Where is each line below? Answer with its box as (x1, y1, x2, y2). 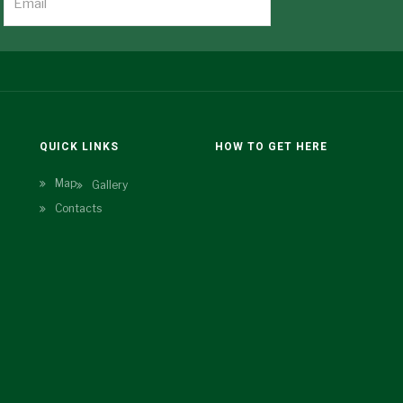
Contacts (55, 201, 102, 215)
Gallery (92, 178, 128, 192)
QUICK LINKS (40, 140, 119, 153)
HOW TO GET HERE (215, 140, 327, 153)
